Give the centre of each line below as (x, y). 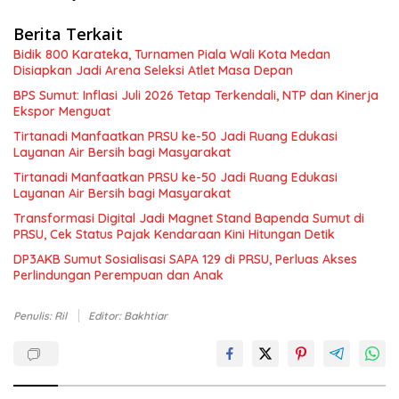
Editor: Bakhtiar (128, 316)
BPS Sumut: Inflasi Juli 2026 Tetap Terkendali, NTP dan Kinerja (196, 95)
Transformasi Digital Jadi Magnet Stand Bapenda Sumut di (189, 218)
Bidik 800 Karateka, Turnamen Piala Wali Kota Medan (172, 54)
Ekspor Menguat (62, 111)
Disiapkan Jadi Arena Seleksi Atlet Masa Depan (153, 70)
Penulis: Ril (41, 316)
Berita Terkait (68, 34)
